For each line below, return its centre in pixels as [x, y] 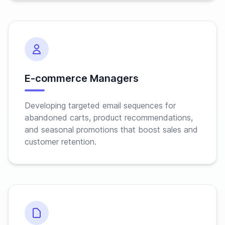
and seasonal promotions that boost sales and [111, 130]
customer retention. [61, 142]
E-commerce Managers [82, 78]
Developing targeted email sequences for [100, 105]
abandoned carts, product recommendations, [109, 118]
